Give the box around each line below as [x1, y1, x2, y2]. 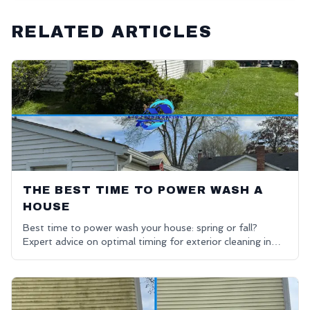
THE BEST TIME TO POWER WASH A [23, 184, 264, 196]
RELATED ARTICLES [11, 23, 212, 41]
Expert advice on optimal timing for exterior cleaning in [23, 236, 271, 247]
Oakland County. [23, 250, 98, 261]
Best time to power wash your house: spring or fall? [23, 222, 257, 233]
